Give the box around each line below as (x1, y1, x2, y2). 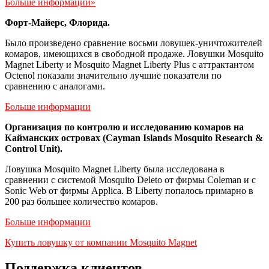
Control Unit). (5, 144, 62, 154)
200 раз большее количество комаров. (5, 196, 158, 207)
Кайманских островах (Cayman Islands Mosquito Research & (5, 133, 263, 144)
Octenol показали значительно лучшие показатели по (5, 70, 222, 81)
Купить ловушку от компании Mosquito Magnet (5, 237, 197, 248)
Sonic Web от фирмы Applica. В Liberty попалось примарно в (5, 186, 253, 196)
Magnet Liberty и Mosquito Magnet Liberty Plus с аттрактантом (5, 59, 254, 70)
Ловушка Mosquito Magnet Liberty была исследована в (5, 164, 225, 175)
